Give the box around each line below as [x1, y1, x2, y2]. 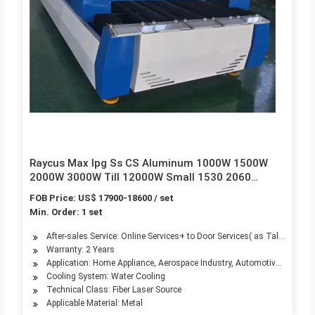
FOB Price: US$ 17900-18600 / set [29, 193, 174, 204]
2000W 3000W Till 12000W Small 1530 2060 [29, 171, 251, 184]
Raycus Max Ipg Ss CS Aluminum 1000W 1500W [29, 157, 268, 170]
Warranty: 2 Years [46, 245, 115, 255]
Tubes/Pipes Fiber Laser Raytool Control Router [29, 185, 266, 198]
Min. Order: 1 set [29, 207, 103, 218]
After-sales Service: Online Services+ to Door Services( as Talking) [46, 231, 297, 242]
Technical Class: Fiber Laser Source [46, 285, 181, 295]
